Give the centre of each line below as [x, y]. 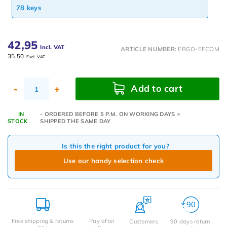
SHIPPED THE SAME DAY [75, 121]
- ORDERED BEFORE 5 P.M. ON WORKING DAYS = [110, 114]
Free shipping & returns [43, 221]
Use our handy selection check [113, 161]
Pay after [102, 221]
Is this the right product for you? [116, 146]
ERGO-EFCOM [199, 49]
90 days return [190, 221]
